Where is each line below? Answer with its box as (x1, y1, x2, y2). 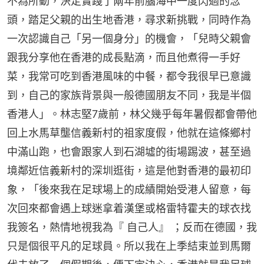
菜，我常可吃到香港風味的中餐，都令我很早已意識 (7, 70, 251, 82)
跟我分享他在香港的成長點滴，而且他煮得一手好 (7, 51, 240, 64)
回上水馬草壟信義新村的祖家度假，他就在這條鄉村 (7, 126, 251, 139)
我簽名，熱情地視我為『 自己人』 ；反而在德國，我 (7, 220, 257, 233)
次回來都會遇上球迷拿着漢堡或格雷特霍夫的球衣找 (7, 202, 251, 214)
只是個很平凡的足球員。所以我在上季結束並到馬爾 (7, 239, 251, 252)
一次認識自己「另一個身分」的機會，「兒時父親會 (7, 32, 251, 45)
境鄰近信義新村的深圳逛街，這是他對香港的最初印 (7, 164, 251, 177)
